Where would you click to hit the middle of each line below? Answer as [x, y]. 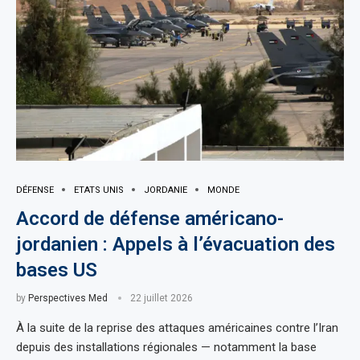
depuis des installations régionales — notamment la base [166, 347]
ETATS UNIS [99, 190]
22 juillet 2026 [162, 298]
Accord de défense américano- [150, 218]
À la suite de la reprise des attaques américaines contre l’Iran [177, 327]
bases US [57, 270]
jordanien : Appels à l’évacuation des [176, 244]
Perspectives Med [68, 298]
